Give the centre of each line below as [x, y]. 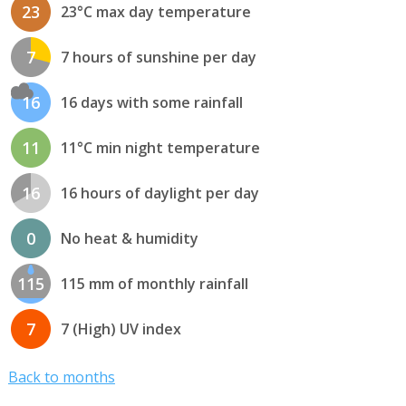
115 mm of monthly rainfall [154, 284]
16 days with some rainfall [151, 103]
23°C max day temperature [155, 12]
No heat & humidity [129, 239]
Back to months [61, 377]
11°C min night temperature [160, 148]
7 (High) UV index [121, 329]
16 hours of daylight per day [159, 193]
